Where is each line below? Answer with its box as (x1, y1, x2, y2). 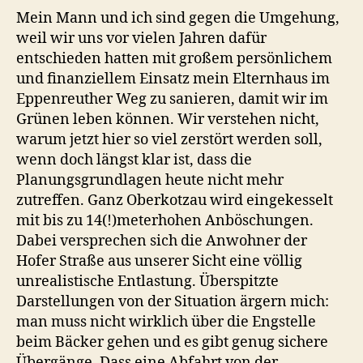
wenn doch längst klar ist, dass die (16, 151, 252, 170)
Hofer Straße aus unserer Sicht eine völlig (16, 252, 302, 271)
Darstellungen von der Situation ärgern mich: (16, 293, 329, 312)
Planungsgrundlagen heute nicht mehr (16, 171, 284, 190)
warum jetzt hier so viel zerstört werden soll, (16, 130, 322, 150)
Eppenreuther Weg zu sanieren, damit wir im (16, 90, 328, 109)
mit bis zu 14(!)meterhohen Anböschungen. (16, 211, 314, 231)
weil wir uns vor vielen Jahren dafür (16, 29, 267, 49)
